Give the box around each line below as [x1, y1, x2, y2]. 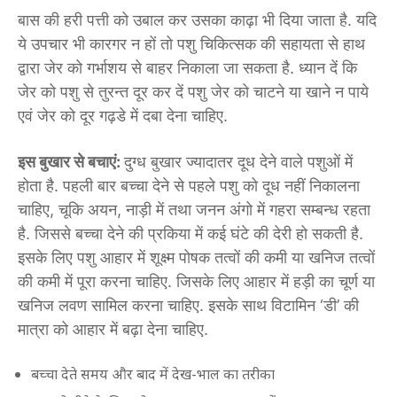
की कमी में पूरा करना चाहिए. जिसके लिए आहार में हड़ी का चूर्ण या [18, 271, 375, 291]
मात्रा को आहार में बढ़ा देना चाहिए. [18, 319, 208, 339]
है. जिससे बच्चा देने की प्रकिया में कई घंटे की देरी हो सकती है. [18, 223, 363, 243]
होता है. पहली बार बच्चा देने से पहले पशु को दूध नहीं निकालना [18, 175, 360, 195]
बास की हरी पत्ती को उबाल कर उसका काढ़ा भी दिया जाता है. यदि [18, 10, 377, 29]
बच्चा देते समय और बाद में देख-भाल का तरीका [31, 363, 275, 384]
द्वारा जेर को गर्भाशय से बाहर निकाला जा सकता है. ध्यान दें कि [18, 58, 357, 77]
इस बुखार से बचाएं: [18, 152, 124, 171]
